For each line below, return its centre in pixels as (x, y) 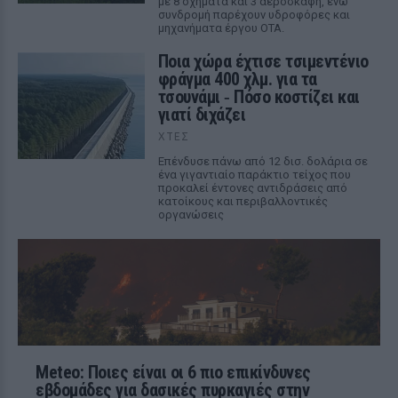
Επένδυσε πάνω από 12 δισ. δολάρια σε (263, 161)
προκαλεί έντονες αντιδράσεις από (252, 188)
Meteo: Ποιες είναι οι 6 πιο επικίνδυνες (173, 372)
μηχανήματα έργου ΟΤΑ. (221, 28)
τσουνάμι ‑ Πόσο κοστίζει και (259, 97)
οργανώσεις (191, 215)
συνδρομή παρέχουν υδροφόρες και (254, 15)
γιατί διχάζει (202, 115)
